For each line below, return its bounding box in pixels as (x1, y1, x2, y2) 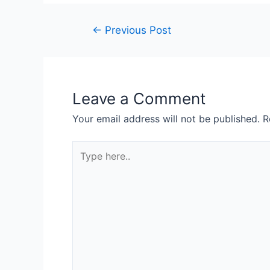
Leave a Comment (72, 89, 206, 108)
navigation (75, 38, 123, 51)
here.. (72, 156, 96, 169)
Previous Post (101, 23, 171, 36)
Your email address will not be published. (72, 112, 260, 125)
